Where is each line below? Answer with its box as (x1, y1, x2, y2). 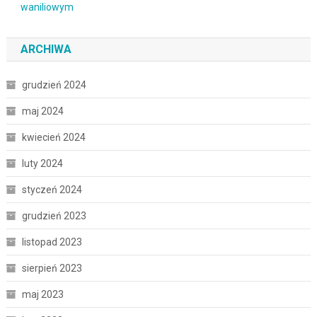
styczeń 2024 (21, 183, 82, 195)
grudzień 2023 (21, 209, 86, 221)
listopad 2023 (21, 236, 82, 248)
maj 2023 (21, 288, 64, 300)
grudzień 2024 (21, 79, 86, 91)
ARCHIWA (20, 42, 71, 56)
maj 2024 (21, 105, 64, 117)
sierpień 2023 (21, 262, 82, 274)
